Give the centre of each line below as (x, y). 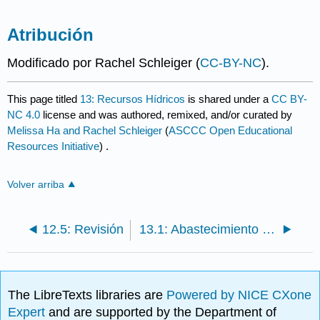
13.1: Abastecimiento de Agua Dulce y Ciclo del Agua (269, 230)
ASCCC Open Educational (231, 130)
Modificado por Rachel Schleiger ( (104, 63)
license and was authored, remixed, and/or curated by (166, 114)
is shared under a (229, 99)
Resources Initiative (54, 146)
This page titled (44, 99)
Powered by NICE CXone (239, 295)
